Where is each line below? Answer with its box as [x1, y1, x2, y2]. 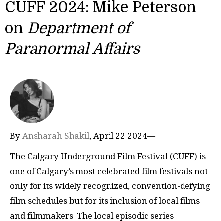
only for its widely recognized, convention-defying [10, 181, 210, 191]
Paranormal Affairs [5, 40, 140, 57]
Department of [27, 19, 130, 37]
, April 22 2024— [89, 130, 155, 141]
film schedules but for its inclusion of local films [10, 196, 200, 206]
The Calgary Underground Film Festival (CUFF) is [10, 151, 206, 162]
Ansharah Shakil [22, 130, 89, 141]
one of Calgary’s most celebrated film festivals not [10, 166, 208, 177]
